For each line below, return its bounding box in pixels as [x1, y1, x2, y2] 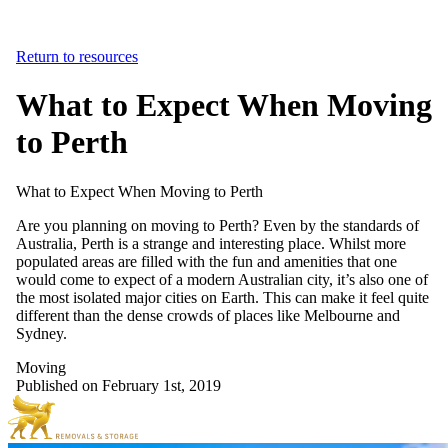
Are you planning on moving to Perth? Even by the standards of [16, 216, 419, 234]
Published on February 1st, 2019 [16, 376, 221, 394]
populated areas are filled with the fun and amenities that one [16, 252, 397, 270]
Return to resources [16, 48, 138, 65]
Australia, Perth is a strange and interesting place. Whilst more [16, 234, 406, 252]
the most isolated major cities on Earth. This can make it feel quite [16, 288, 429, 306]
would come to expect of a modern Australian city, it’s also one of [16, 270, 428, 288]
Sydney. [16, 324, 67, 342]
